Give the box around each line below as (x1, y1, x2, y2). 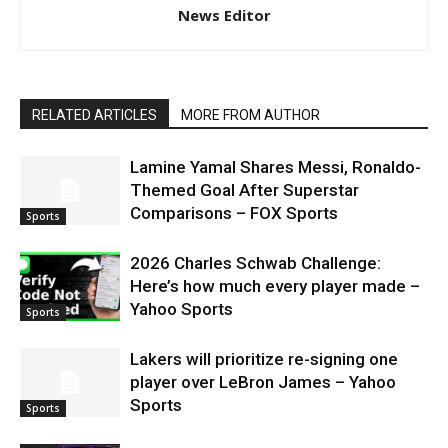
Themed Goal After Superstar (130, 180, 359, 201)
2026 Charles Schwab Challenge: (130, 253, 381, 274)
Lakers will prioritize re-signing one (130, 349, 398, 370)
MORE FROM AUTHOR (181, 107, 320, 124)
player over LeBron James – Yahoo (130, 372, 396, 393)
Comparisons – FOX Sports (130, 203, 338, 224)
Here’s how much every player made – (130, 276, 420, 297)
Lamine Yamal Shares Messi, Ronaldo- (130, 157, 421, 178)
